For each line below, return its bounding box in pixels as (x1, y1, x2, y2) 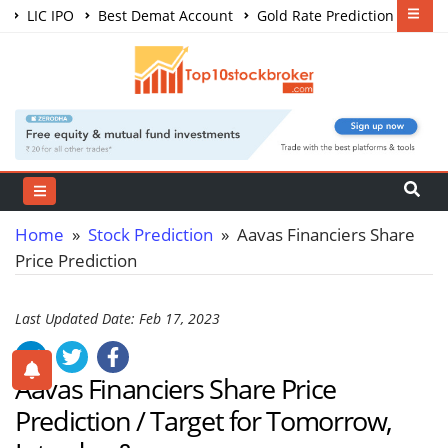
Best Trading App (195, 38, 315, 57)
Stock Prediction (88, 222, 213, 246)
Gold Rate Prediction (253, 6, 394, 25)
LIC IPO (23, 6, 74, 25)
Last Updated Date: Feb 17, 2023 (15, 308, 220, 328)
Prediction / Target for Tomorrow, (15, 401, 393, 439)
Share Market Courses (29, 38, 181, 57)
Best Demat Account (94, 6, 233, 25)
